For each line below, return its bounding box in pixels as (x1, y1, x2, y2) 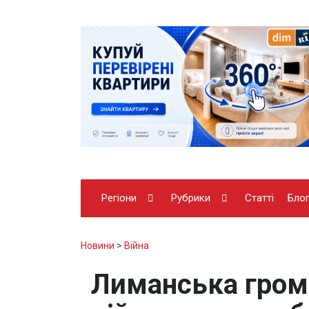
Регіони (101, 191, 137, 204)
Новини (81, 239, 114, 251)
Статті (245, 191, 274, 204)
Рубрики (171, 191, 210, 204)
